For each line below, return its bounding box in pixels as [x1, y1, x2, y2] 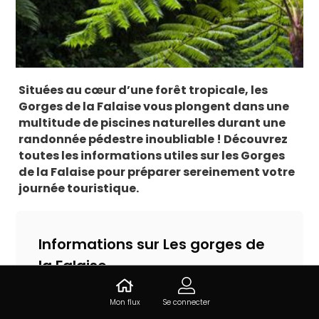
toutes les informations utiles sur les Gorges [19, 147, 286, 164]
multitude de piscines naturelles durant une [19, 115, 286, 131]
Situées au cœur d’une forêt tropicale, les [19, 82, 268, 98]
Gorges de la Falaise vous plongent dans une [19, 98, 290, 115]
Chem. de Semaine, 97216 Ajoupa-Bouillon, [38, 282, 272, 298]
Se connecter [162, 297, 210, 308]
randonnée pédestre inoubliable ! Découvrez [19, 131, 288, 147]
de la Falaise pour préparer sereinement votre [19, 164, 296, 180]
